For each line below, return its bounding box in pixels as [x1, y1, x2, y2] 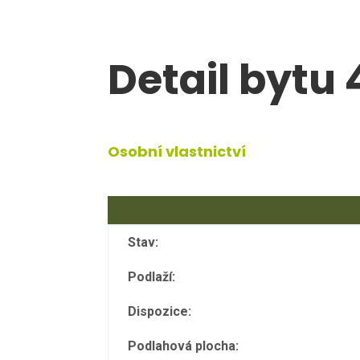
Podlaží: [128, 268, 176, 284]
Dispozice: [128, 303, 192, 319]
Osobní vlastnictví [108, 141, 247, 162]
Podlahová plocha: [128, 337, 239, 354]
